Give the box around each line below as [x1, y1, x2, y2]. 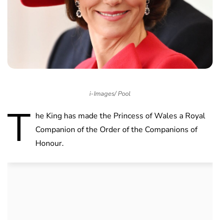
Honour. [35, 138, 64, 149]
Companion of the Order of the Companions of [35, 124, 197, 136]
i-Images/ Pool [89, 89, 131, 99]
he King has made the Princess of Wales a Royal [35, 110, 205, 122]
